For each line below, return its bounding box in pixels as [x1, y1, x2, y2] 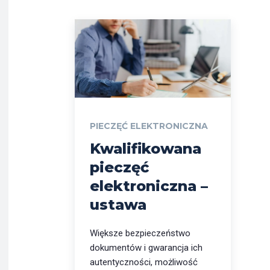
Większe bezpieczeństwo [90, 227, 190, 239]
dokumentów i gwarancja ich [90, 242, 202, 253]
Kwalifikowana [90, 139, 201, 157]
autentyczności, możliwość [90, 256, 198, 268]
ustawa [90, 195, 151, 213]
